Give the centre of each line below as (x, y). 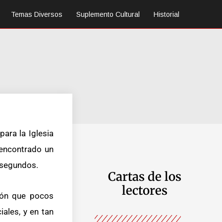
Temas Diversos (37, 14)
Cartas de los (145, 176)
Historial (166, 14)
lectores (145, 190)
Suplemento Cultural (108, 14)
